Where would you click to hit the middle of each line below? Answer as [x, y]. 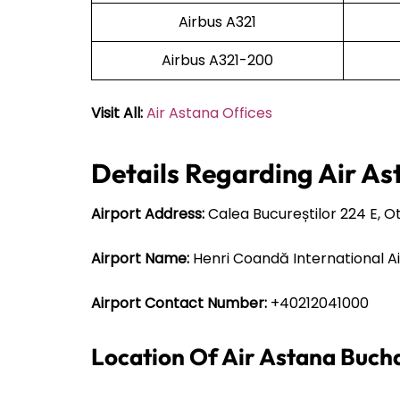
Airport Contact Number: [179, 303]
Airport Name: [140, 258]
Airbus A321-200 [217, 60]
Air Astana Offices [209, 112]
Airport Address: [148, 213]
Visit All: [119, 112]
